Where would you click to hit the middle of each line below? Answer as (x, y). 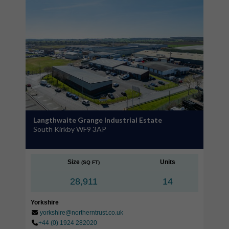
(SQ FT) (90, 162)
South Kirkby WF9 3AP (70, 129)
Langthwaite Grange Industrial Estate (98, 120)
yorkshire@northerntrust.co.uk (82, 212)
